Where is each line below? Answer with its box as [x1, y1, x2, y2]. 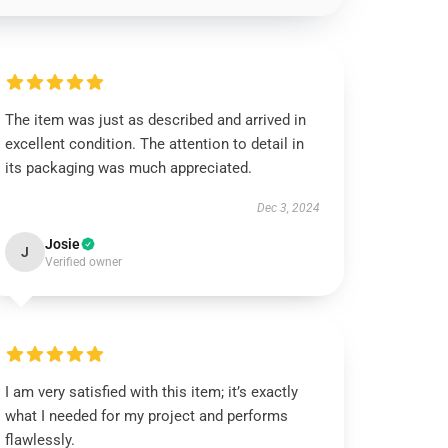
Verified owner [45, 255, 123, 269]
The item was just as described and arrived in [5, 111, 307, 129]
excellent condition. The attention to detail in [5, 135, 305, 153]
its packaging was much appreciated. [5, 159, 253, 177]
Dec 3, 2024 [256, 201, 320, 215]
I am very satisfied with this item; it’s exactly [5, 383, 299, 401]
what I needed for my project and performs [5, 407, 289, 425]
